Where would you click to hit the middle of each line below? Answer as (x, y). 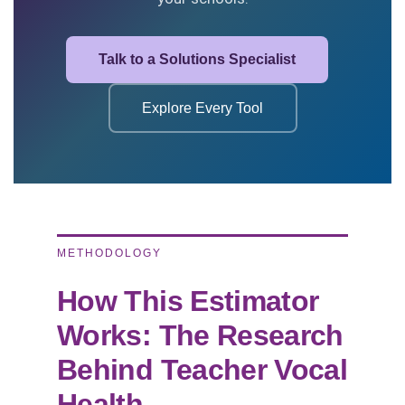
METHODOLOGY (109, 253)
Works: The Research (200, 335)
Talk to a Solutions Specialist (197, 59)
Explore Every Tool (202, 108)
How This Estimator (188, 301)
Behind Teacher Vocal (202, 370)
